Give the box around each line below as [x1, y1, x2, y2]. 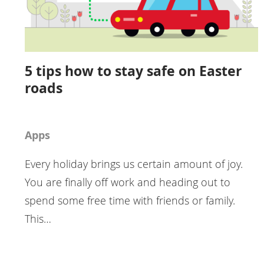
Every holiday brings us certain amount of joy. [25, 156, 243, 171]
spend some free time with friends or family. [25, 193, 235, 207]
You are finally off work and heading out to [25, 174, 230, 189]
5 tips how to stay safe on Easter [25, 61, 242, 80]
